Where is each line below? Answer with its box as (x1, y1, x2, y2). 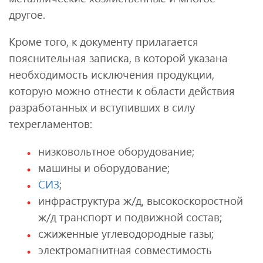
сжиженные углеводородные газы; (38, 225, 214, 241)
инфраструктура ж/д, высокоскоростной (38, 193, 243, 208)
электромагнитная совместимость (38, 242, 212, 257)
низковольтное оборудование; (38, 143, 194, 159)
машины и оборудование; (38, 160, 170, 175)
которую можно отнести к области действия (9, 83, 235, 99)
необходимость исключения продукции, (9, 67, 214, 82)
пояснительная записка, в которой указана (9, 50, 228, 66)
